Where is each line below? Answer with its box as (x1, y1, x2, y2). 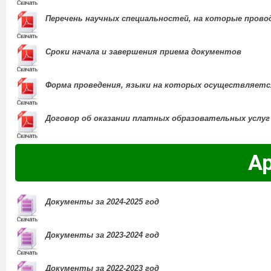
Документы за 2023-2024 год (45, 230, 159, 240)
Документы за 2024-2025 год (45, 197, 159, 207)
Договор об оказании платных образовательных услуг (45, 114, 270, 123)
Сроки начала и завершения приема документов (45, 47, 241, 57)
